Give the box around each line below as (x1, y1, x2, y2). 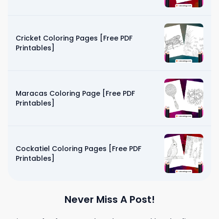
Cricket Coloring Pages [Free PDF (16, 33, 132, 43)
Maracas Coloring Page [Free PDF (16, 88, 135, 98)
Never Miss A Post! (64, 192, 155, 206)
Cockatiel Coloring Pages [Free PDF (16, 143, 141, 153)
